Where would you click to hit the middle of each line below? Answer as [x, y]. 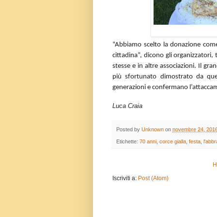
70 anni [148, 141]
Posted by [129, 130]
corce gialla [173, 141]
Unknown [153, 130]
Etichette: [128, 141]
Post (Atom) [153, 178]
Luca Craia [127, 106]
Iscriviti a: [125, 178]
